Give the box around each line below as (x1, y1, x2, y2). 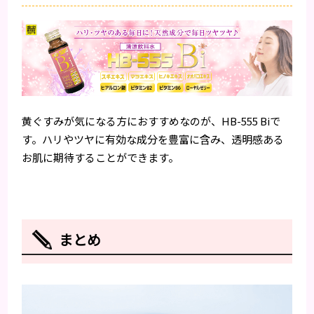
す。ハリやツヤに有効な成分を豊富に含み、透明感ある (22, 132, 285, 147)
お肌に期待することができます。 (22, 150, 179, 165)
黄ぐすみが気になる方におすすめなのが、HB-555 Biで (22, 114, 281, 129)
